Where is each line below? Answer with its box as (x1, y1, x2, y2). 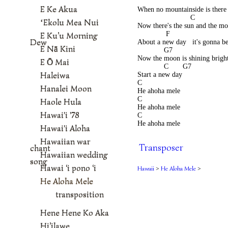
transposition (55, 189, 104, 199)
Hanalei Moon (40, 83, 92, 94)
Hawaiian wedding (40, 149, 107, 160)
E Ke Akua (40, 4, 77, 14)
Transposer (139, 141, 183, 153)
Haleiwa (40, 70, 70, 80)
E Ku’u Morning (40, 30, 97, 41)
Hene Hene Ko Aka (40, 207, 109, 218)
